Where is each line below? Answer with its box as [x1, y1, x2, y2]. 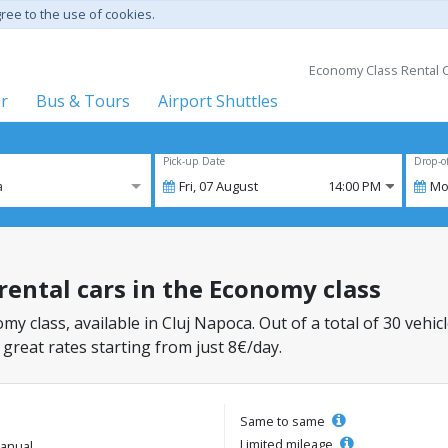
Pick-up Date [163, 154, 225, 168]
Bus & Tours [36, 90, 130, 112]
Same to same [240, 412, 328, 430]
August [216, 177, 258, 195]
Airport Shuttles [158, 90, 278, 112]
